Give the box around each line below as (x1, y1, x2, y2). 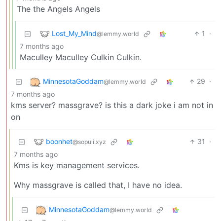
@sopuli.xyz (73, 138, 106, 146)
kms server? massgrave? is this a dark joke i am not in (11, 100, 213, 110)
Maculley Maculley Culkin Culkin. (20, 52, 142, 63)
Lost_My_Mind (52, 29, 97, 37)
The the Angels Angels (17, 4, 100, 14)
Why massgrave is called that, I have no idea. (14, 180, 182, 190)
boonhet (46, 137, 73, 146)
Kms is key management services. (14, 160, 140, 171)
